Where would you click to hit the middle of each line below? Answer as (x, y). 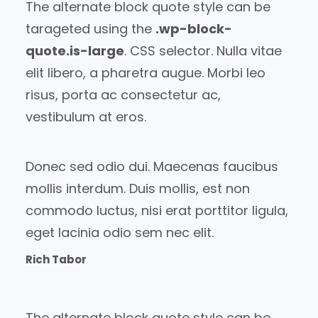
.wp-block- (194, 29)
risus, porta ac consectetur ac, (123, 95)
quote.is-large (75, 51)
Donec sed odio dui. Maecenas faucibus (152, 167)
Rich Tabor (56, 260)
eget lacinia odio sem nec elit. (120, 233)
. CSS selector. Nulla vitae (203, 51)
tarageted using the (91, 29)
